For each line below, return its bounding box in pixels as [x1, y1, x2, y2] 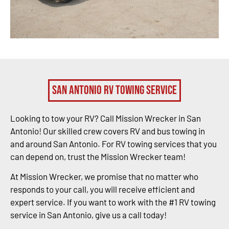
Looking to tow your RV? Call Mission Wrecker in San [10, 112, 201, 123]
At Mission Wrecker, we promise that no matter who [10, 171, 198, 182]
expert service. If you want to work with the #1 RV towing [10, 197, 216, 208]
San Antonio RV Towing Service [52, 82, 177, 98]
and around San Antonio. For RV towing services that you [10, 138, 217, 149]
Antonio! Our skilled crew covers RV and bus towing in [10, 125, 205, 136]
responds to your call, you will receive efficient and [10, 184, 195, 195]
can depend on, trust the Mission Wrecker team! [10, 151, 186, 162]
